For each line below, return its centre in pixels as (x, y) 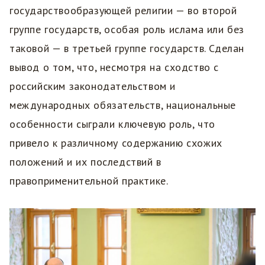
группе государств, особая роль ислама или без (127, 30)
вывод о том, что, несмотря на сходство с (114, 67)
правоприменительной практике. (90, 181)
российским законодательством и (93, 86)
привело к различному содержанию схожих (116, 143)
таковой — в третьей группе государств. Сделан (127, 49)
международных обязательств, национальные (123, 105)
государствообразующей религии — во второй (123, 11)
